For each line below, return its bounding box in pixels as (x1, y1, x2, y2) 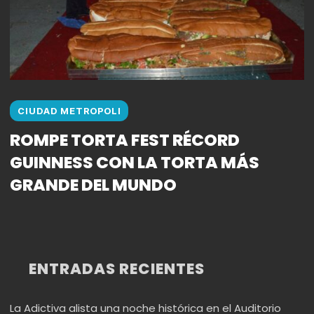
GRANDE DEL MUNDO (10, 173, 177, 197)
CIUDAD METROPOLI (17, 105, 121, 116)
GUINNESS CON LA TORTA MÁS (10, 151, 259, 175)
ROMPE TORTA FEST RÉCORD (10, 128, 240, 152)
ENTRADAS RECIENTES (28, 258, 205, 279)
